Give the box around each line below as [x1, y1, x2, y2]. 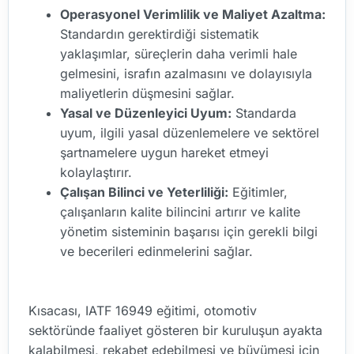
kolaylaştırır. [60, 164, 132, 180]
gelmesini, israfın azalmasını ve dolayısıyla [60, 65, 312, 81]
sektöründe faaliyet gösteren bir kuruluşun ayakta [28, 322, 322, 339]
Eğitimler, [228, 183, 288, 200]
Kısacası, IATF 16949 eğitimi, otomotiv [28, 303, 257, 319]
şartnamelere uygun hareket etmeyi [60, 144, 269, 160]
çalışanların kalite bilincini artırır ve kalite [60, 203, 300, 220]
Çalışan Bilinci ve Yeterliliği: [60, 183, 228, 200]
